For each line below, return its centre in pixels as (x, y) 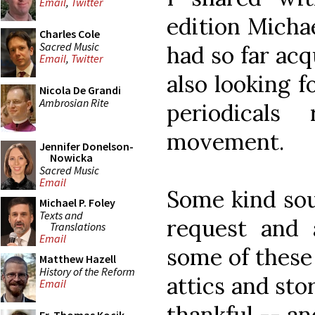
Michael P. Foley (77, 202)
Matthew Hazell (78, 259)
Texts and (61, 215)
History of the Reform (87, 271)
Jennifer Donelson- (86, 146)
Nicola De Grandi (80, 90)
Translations (78, 226)
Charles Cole (70, 34)
